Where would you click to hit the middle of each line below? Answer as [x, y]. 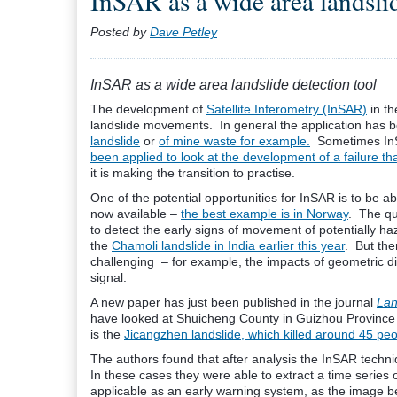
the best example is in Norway [265, 214]
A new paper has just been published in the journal [234, 302]
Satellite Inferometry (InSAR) [287, 109]
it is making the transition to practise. [193, 173]
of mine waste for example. [234, 141]
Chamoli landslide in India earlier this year [228, 245]
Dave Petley [183, 32]
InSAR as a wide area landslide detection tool [234, 85]
